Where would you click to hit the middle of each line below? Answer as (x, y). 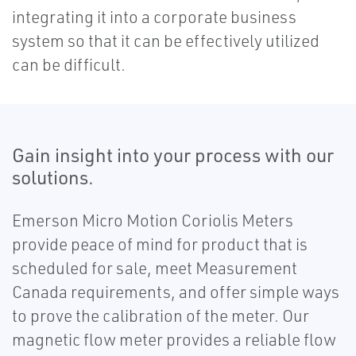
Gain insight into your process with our (173, 155)
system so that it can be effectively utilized (166, 41)
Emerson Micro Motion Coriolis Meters (153, 221)
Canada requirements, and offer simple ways (176, 292)
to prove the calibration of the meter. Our (161, 316)
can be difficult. (69, 65)
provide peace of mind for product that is (160, 244)
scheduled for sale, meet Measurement (155, 268)
